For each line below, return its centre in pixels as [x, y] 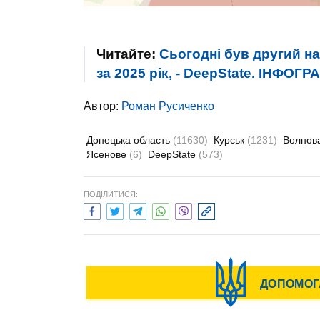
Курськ [230, 140]
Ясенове [108, 154]
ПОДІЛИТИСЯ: [111, 194]
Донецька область [130, 140]
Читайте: [128, 54]
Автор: [102, 106]
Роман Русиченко [168, 106]
